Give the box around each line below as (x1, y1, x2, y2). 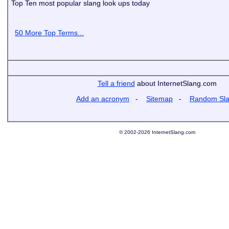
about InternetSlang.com (134, 79, 217, 87)
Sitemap (146, 95, 173, 103)
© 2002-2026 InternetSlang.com (119, 129, 195, 135)
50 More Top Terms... (15, 29, 84, 37)
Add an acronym (76, 95, 129, 103)
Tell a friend (97, 79, 135, 87)
